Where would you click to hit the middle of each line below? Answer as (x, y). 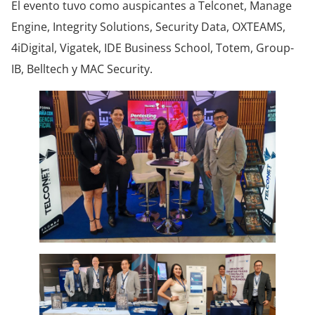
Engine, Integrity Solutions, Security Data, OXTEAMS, (148, 26)
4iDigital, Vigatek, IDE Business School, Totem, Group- (153, 47)
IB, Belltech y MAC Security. (82, 69)
